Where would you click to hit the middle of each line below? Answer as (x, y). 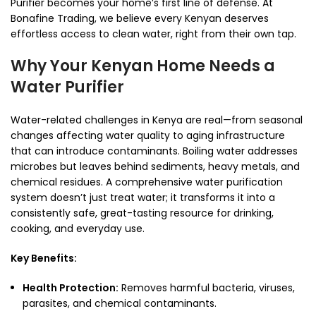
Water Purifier (67, 87)
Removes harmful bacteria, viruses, (207, 288)
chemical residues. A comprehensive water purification (147, 182)
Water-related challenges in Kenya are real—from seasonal (157, 120)
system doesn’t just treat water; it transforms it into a (143, 198)
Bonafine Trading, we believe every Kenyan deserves (140, 19)
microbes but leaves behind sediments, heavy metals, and (155, 167)
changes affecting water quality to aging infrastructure (148, 136)
